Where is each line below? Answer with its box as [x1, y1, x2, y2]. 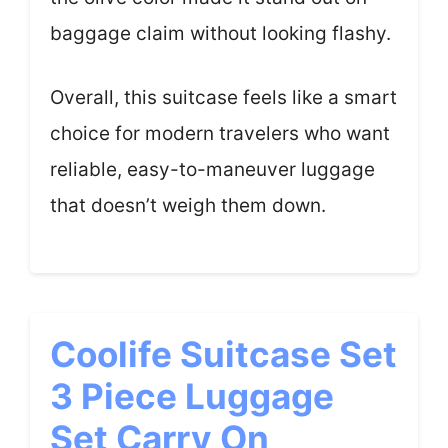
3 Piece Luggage [50, 374, 334, 417]
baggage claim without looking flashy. [50, 21, 391, 45]
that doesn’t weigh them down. [50, 194, 326, 217]
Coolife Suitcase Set [50, 332, 397, 375]
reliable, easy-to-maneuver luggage [50, 158, 375, 181]
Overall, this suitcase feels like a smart [50, 86, 397, 109]
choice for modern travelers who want [50, 122, 390, 145]
